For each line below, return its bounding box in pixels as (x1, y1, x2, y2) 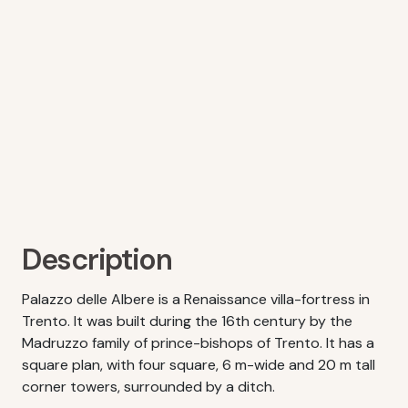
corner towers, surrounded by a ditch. (22, 377, 275, 396)
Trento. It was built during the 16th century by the (22, 311, 352, 331)
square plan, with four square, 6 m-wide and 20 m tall (22, 355, 375, 374)
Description (22, 240, 172, 279)
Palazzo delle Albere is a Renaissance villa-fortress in (22, 290, 370, 309)
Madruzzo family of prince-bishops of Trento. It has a (22, 333, 374, 352)
